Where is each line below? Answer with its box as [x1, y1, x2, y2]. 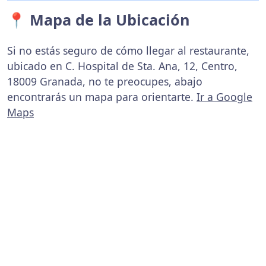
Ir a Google [197, 90, 252, 104]
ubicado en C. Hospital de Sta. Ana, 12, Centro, [7, 59, 237, 73]
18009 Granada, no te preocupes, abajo [7, 74, 202, 88]
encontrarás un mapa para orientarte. [7, 90, 197, 104]
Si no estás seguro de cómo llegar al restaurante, [7, 43, 249, 58]
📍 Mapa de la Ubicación [7, 9, 190, 30]
